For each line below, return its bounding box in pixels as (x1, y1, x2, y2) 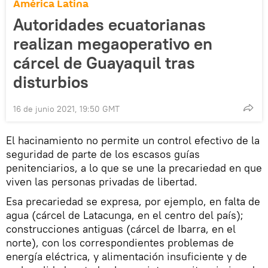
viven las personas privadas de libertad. (6, 174, 197, 188)
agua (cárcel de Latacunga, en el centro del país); (6, 208, 243, 222)
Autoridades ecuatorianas (13, 13, 206, 35)
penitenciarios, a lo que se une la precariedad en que (6, 160, 262, 175)
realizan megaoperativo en (13, 32, 212, 54)
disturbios (13, 71, 89, 93)
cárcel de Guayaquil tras (13, 51, 195, 74)
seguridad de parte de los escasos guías (6, 147, 200, 161)
